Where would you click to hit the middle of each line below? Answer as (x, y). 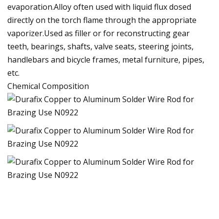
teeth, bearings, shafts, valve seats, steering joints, (100, 46)
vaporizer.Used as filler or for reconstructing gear (99, 33)
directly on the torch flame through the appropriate (102, 20)
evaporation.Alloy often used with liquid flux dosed (99, 7)
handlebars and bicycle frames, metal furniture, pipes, (106, 59)
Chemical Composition (48, 86)
